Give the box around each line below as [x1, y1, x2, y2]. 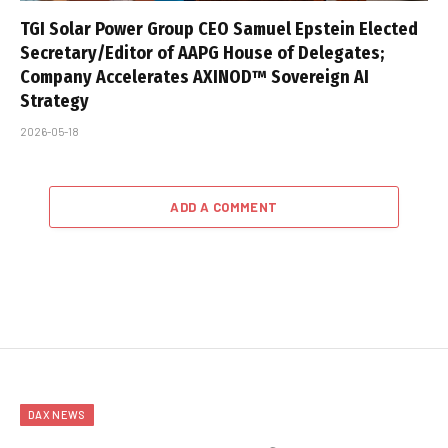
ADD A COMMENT [170, 199, 278, 216]
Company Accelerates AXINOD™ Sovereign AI [20, 66, 369, 89]
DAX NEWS [28, 408, 86, 422]
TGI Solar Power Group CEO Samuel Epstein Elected [20, 18, 418, 41]
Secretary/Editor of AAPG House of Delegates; [20, 42, 384, 65]
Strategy [20, 90, 89, 113]
